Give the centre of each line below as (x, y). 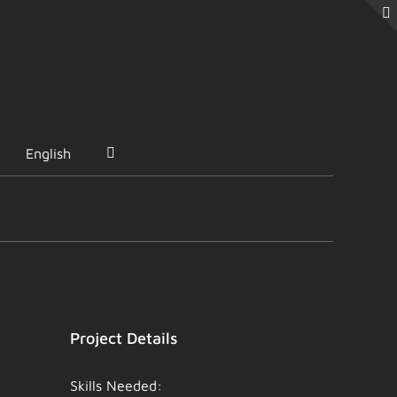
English (48, 153)
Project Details (124, 338)
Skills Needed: (117, 385)
